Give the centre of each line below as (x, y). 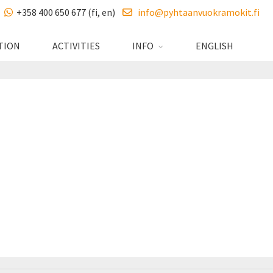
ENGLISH (214, 46)
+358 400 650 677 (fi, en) (69, 12)
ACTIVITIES (76, 46)
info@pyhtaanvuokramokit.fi (196, 12)
